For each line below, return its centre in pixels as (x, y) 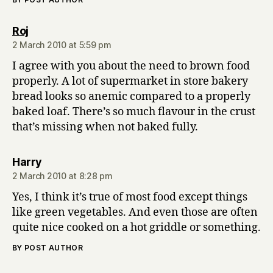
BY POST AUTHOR (48, 248)
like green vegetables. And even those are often (135, 212)
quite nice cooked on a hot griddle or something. (136, 228)
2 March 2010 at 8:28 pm (62, 176)
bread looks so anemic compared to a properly (131, 97)
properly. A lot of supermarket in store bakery (130, 81)
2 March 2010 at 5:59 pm (62, 45)
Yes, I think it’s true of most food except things (130, 197)
